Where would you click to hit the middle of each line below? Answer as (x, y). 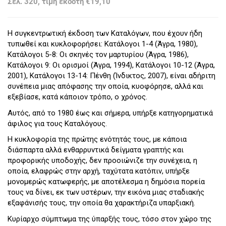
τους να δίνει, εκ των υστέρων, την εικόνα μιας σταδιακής (106, 192)
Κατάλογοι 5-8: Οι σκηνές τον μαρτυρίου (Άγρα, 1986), (98, 55)
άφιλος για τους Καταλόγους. (57, 123)
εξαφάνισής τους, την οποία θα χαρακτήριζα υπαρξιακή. (101, 203)
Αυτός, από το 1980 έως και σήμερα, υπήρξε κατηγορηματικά (110, 113)
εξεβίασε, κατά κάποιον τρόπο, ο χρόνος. (77, 97)
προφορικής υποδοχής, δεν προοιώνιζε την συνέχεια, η (102, 161)
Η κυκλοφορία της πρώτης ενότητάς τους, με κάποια (97, 139)
